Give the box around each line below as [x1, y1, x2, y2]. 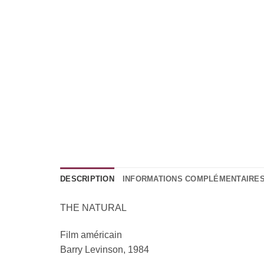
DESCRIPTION [60, 174, 114, 183]
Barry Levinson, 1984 [60, 244, 149, 255]
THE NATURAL [60, 202, 127, 213]
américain [78, 229, 122, 240]
